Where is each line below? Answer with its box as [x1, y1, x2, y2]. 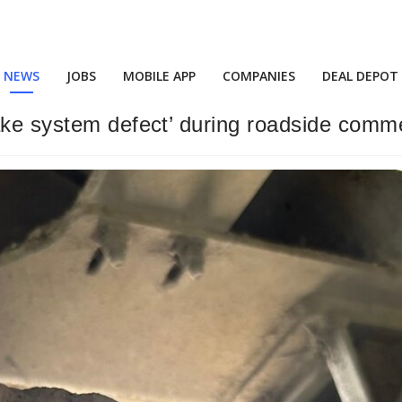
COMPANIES [223, 67, 295, 84]
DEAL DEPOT [322, 67, 398, 84]
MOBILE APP [123, 67, 196, 84]
